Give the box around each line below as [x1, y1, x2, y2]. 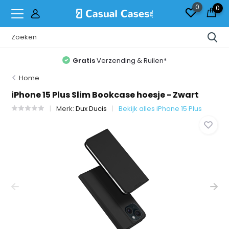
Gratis [73, 55, 96, 65]
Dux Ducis [76, 104, 107, 113]
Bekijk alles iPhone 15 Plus [119, 104, 202, 113]
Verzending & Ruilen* [95, 55, 167, 65]
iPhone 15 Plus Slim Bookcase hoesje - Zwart [11, 89, 199, 101]
